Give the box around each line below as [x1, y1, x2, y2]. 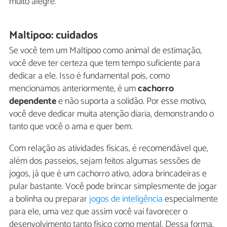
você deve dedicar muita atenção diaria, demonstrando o [9, 106, 214, 122]
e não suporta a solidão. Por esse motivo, [56, 94, 206, 109]
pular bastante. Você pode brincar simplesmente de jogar [9, 179, 217, 195]
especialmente [163, 192, 218, 207]
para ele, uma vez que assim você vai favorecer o [9, 204, 187, 220]
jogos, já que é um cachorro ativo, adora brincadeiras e [9, 166, 207, 182]
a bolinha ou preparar [9, 192, 89, 207]
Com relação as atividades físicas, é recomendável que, [9, 141, 208, 157]
